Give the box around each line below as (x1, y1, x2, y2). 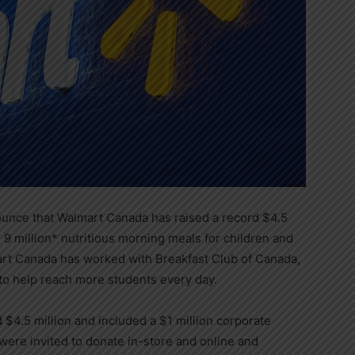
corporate (213, 313, 271, 328)
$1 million (159, 313, 213, 328)
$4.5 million (6, 313, 71, 328)
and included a (71, 313, 159, 328)
